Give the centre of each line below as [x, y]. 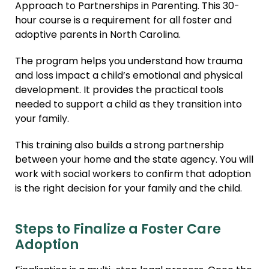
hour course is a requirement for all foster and [123, 21]
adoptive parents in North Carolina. [98, 36]
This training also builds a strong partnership [119, 146]
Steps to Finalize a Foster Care [118, 231]
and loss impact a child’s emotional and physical [129, 77]
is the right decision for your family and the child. [128, 189]
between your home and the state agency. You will [134, 161]
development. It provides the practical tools [119, 91]
